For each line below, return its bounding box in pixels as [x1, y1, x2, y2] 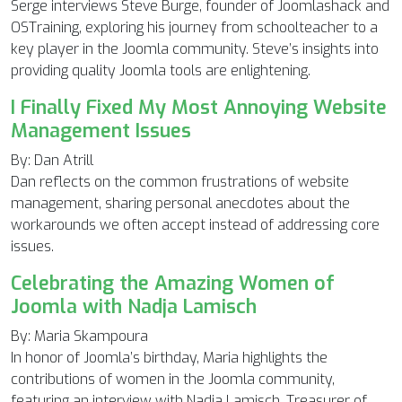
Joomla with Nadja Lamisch [11, 293, 257, 320]
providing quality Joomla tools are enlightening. [11, 61, 310, 81]
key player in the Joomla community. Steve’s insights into [11, 39, 379, 59]
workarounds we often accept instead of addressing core [11, 215, 380, 235]
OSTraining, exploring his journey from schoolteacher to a [11, 18, 378, 38]
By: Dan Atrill [11, 151, 93, 170]
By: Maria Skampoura [11, 327, 148, 346]
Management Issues [11, 118, 191, 144]
